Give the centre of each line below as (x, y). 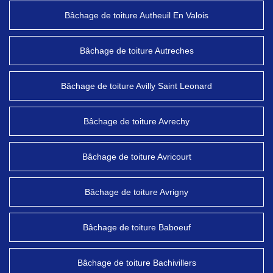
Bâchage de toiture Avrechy (136, 121)
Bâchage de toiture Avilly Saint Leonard (136, 86)
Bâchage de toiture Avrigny (136, 192)
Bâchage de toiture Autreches (136, 51)
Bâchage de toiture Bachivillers (136, 263)
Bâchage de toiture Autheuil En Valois (136, 15)
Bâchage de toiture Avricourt (136, 157)
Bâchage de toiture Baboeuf (136, 227)
